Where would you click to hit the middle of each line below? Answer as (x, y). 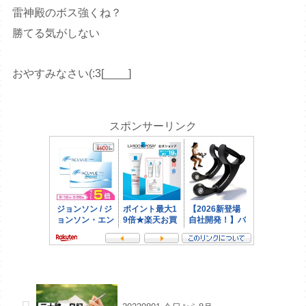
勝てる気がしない (56, 33)
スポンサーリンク (153, 126)
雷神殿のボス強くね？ (67, 13)
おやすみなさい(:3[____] (72, 74)
